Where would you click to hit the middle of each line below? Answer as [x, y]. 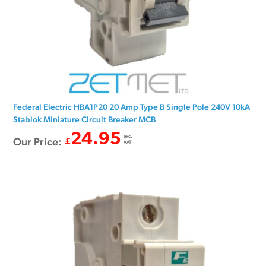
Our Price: [38, 142]
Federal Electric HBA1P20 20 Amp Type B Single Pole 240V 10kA [132, 107]
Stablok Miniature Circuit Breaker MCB [85, 120]
